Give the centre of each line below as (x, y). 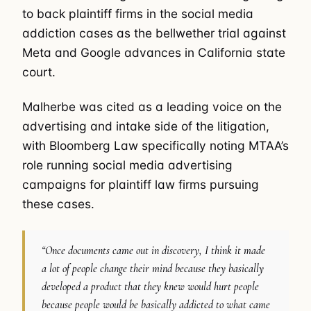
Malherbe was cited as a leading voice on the (152, 107)
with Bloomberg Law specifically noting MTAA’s (155, 146)
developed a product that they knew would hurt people (150, 287)
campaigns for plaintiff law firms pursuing (141, 185)
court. (39, 72)
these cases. (58, 204)
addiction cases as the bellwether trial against (154, 33)
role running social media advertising (127, 165)
